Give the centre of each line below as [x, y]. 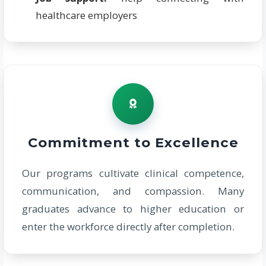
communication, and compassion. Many [133, 191]
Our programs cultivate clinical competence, [133, 173]
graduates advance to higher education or [133, 209]
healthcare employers [86, 15]
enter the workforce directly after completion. [129, 227]
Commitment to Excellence [133, 142]
